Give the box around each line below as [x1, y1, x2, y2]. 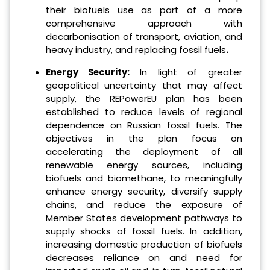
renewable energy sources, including [45, 158, 242, 171]
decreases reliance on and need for [45, 251, 242, 264]
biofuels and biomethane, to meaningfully [45, 171, 242, 184]
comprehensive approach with [45, 17, 242, 30]
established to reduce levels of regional [45, 105, 242, 118]
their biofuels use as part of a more [45, 4, 242, 17]
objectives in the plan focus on [45, 131, 242, 145]
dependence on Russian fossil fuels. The [45, 118, 242, 131]
